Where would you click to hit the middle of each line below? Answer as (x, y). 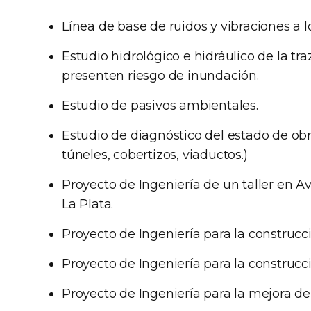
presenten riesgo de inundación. (160, 76)
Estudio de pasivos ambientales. (160, 106)
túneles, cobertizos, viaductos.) (155, 155)
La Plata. (88, 204)
